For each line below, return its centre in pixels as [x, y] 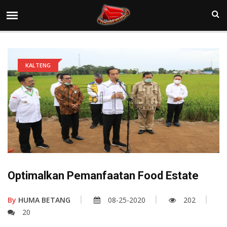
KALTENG [38, 65]
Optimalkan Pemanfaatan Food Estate [103, 176]
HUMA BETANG [43, 200]
